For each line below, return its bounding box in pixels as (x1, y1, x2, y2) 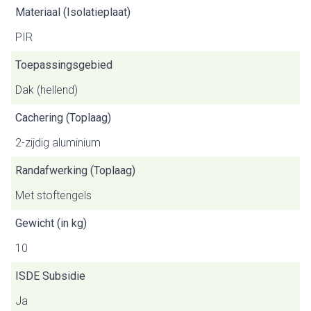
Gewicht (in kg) (15, 217, 87, 230)
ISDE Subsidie (15, 269, 85, 283)
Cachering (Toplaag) (15, 111, 111, 124)
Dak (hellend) (15, 83, 78, 96)
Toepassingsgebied (15, 58, 112, 72)
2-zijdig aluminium (15, 136, 101, 149)
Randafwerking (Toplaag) (15, 164, 135, 177)
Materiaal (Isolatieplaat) (15, 6, 131, 19)
